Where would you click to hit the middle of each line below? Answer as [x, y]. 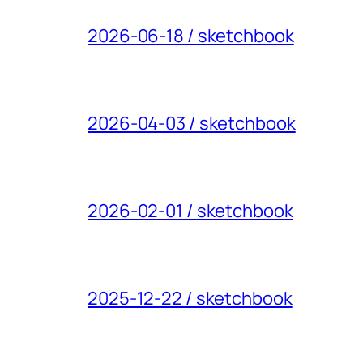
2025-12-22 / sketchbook [190, 299]
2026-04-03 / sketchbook [192, 124]
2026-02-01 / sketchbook [190, 211]
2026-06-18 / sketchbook [191, 36]
